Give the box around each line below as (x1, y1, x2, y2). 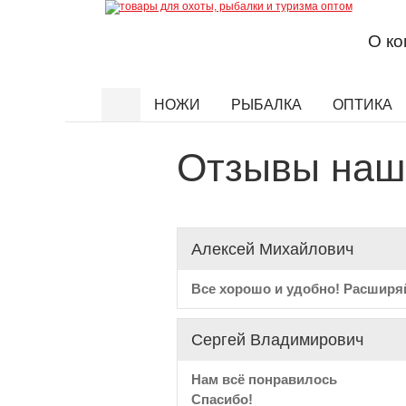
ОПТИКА (333, 96, 396, 112)
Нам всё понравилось (190, 372, 337, 387)
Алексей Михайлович (190, 240, 353, 258)
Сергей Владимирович (190, 331, 363, 349)
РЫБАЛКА (231, 96, 305, 112)
